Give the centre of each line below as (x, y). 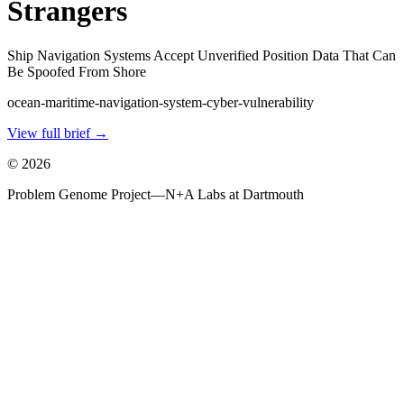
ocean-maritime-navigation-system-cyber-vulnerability (161, 102)
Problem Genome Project (79, 194)
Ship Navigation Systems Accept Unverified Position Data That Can (202, 55)
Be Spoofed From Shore (77, 71)
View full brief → (58, 133)
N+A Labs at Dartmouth (234, 194)
